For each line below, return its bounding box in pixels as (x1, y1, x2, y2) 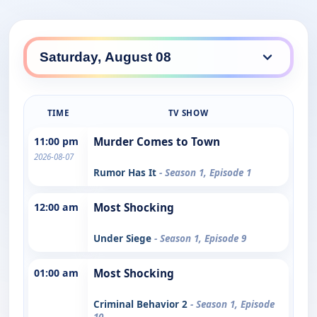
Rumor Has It (93, 166, 159, 179)
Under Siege (93, 231, 154, 245)
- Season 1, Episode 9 (154, 231, 246, 245)
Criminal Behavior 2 (93, 297, 190, 311)
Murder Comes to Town (93, 134, 220, 149)
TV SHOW (168, 107, 209, 118)
